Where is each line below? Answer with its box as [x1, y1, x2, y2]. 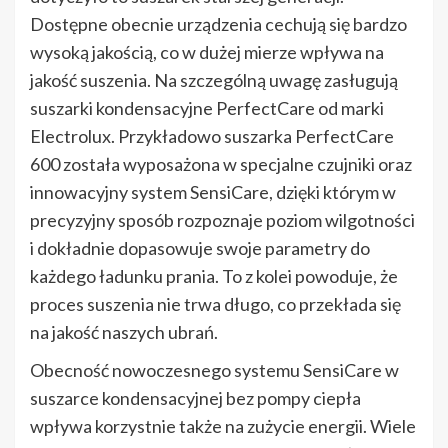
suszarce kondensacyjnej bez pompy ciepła [30, 386, 361, 409]
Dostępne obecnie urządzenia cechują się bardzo [30, 12, 407, 35]
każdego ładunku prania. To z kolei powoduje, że [30, 264, 398, 287]
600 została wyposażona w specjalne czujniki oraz [30, 152, 412, 175]
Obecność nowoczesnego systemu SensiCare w [30, 358, 399, 381]
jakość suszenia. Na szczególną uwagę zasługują [30, 68, 398, 91]
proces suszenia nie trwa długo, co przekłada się [30, 292, 401, 315]
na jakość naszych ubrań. [30, 320, 221, 343]
